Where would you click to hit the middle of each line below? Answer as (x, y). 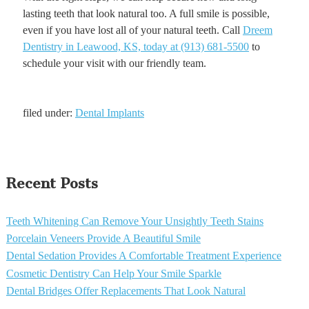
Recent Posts (52, 183)
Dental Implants (109, 113)
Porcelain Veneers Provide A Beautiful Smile (103, 239)
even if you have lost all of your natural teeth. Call (132, 30)
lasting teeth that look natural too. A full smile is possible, (146, 14)
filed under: (49, 113)
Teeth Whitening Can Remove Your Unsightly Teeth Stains (134, 221)
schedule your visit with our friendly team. (114, 63)
